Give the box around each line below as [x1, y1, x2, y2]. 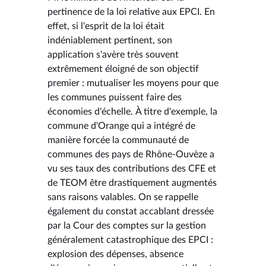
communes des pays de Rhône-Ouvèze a [47, 149, 214, 159]
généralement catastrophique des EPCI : [47, 235, 213, 245]
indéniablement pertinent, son [47, 35, 172, 45]
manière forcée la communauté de [47, 135, 189, 145]
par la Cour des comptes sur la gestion [47, 220, 206, 230]
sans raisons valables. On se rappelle [47, 192, 198, 202]
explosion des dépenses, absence [47, 249, 183, 259]
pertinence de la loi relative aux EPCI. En [47, 7, 215, 17]
